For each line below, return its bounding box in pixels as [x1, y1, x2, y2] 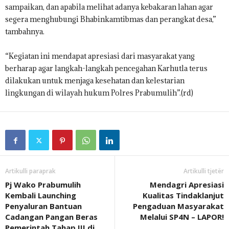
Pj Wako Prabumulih [5, 179, 81, 190]
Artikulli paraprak [5, 167, 56, 176]
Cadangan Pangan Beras [5, 212, 98, 222]
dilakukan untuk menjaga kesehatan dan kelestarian [5, 76, 185, 86]
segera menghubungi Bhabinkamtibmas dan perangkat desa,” [5, 14, 216, 25]
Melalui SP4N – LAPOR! [140, 212, 224, 222]
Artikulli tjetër [184, 167, 224, 176]
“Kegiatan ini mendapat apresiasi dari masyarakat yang [5, 51, 195, 61]
